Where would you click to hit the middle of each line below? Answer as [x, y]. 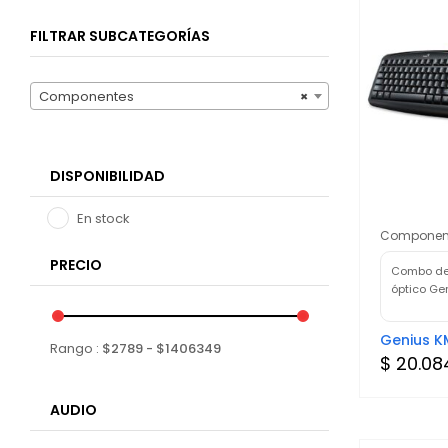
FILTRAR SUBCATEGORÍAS [120, 36]
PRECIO [76, 265]
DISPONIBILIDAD [107, 176]
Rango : [76, 348]
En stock [103, 218]
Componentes [86, 96]
